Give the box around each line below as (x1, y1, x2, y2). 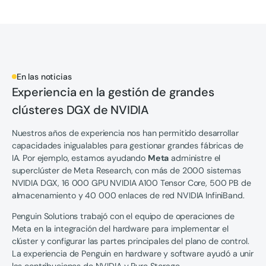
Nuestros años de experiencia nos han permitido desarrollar (11, 127, 239, 138)
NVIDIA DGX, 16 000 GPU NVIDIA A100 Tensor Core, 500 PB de (11, 177, 251, 188)
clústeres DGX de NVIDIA (11, 102, 150, 118)
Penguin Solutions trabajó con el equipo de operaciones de (11, 210, 235, 221)
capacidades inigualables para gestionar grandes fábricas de (11, 140, 244, 151)
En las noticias (16, 71, 72, 82)
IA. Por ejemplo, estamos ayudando (11, 152, 148, 163)
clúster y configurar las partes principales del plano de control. (11, 235, 249, 246)
